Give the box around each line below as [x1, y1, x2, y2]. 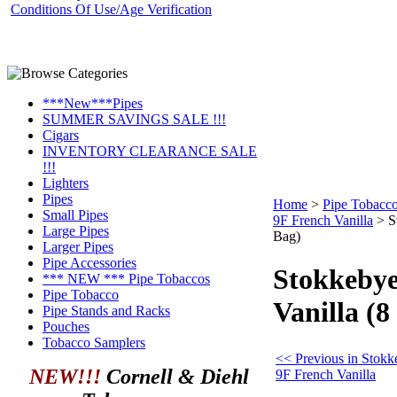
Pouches [43, 319, 90, 334]
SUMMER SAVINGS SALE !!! [43, 112, 226, 127]
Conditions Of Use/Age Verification [11, 2, 212, 17]
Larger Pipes [43, 239, 113, 254]
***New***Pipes [43, 96, 143, 111]
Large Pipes [43, 223, 109, 238]
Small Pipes [43, 207, 108, 222]
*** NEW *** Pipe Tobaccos [43, 271, 210, 286]
